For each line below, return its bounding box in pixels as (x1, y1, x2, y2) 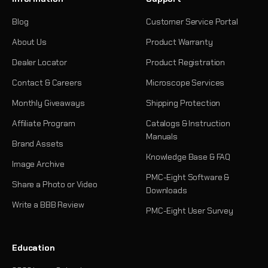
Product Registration (146, 57, 226, 68)
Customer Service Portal (146, 16, 238, 27)
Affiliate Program (12, 118, 75, 129)
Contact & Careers (12, 77, 82, 88)
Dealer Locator (12, 57, 68, 68)
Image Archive (12, 159, 65, 169)
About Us (12, 36, 47, 47)
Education (12, 242, 55, 253)
